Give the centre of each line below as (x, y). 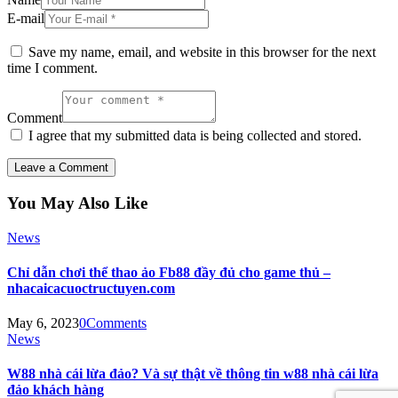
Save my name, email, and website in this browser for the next (202, 52)
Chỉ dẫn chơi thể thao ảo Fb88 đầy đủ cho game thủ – (169, 272)
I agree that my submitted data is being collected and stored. (195, 136)
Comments (116, 323)
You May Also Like (77, 203)
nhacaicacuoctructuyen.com (91, 288)
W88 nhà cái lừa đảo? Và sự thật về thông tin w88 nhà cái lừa (193, 374)
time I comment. (52, 68)
